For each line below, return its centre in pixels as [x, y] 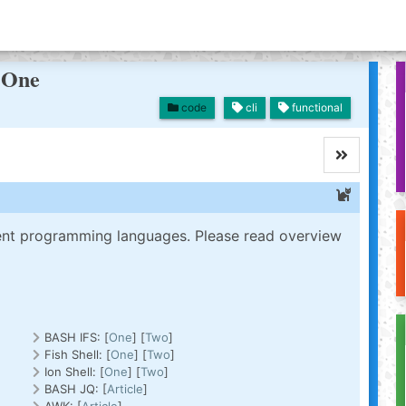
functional [315, 107]
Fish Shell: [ [78, 354]
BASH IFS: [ [77, 337]
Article [126, 389]
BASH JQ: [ [76, 389]
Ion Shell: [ [75, 372]
